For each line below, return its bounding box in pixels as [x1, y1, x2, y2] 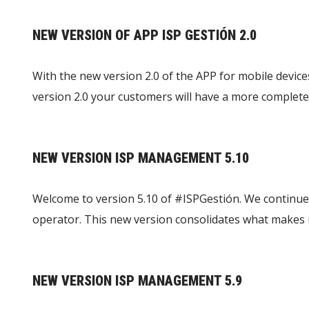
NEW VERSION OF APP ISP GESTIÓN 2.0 [32, 27, 257, 44]
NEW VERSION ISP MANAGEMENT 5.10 [32, 150, 249, 167]
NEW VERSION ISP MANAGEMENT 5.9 [32, 272, 242, 290]
